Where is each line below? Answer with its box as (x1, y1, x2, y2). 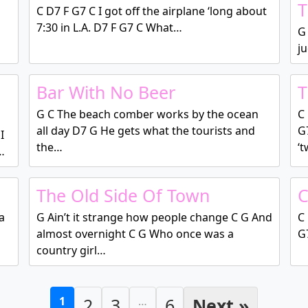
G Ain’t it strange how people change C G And (36, 210, 272, 225)
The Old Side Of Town (36, 184, 210, 207)
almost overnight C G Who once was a (36, 226, 234, 241)
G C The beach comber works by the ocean (36, 107, 258, 122)
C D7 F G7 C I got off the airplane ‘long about (36, 3, 267, 19)
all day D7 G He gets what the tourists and (36, 123, 255, 138)
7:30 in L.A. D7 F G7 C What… (36, 20, 182, 35)
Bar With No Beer (36, 80, 175, 104)
